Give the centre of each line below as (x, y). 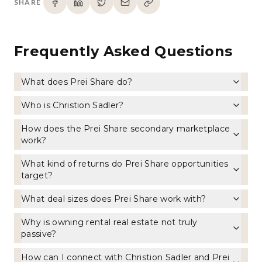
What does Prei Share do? (77, 82)
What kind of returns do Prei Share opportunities (125, 163)
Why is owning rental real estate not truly (109, 222)
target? (37, 175)
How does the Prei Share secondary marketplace (126, 128)
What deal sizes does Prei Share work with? (114, 199)
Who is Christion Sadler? (73, 105)
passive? (39, 234)
